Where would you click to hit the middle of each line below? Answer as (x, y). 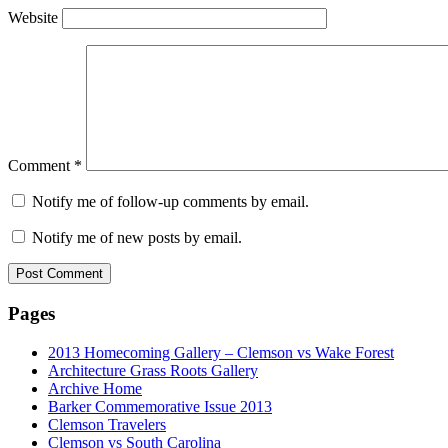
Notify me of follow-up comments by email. (170, 202)
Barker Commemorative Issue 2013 (160, 406)
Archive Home (95, 388)
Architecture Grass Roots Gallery (153, 370)
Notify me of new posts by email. (137, 238)
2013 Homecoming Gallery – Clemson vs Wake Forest (221, 352)
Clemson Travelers (107, 424)
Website (33, 18)
